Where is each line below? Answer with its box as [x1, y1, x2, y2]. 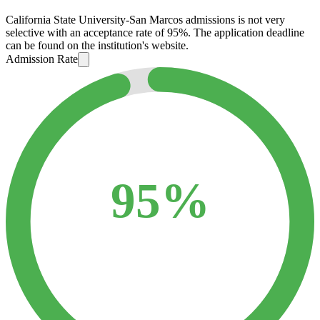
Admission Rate [6, 53, 78, 66]
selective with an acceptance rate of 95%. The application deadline [6, 26, 304, 39]
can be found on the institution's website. [6, 39, 189, 52]
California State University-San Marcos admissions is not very [6, 14, 285, 26]
